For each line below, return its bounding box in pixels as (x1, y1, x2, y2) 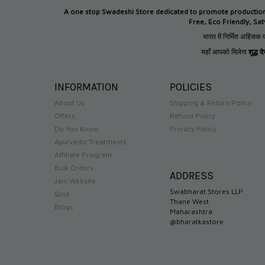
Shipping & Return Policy (170, 98, 251, 108)
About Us (54, 98, 85, 108)
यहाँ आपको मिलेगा (201, 47, 248, 56)
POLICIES (170, 80, 212, 93)
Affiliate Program (54, 150, 112, 160)
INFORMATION (54, 80, 118, 93)
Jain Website (54, 176, 96, 186)
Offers (54, 111, 75, 121)
